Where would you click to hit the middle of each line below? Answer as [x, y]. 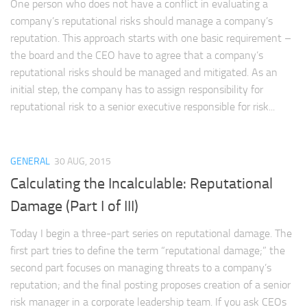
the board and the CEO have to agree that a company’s [137, 56]
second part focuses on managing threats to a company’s [141, 268]
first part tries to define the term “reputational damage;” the [148, 251]
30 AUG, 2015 [83, 162]
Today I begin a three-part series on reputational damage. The [151, 234]
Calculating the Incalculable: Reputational [142, 184]
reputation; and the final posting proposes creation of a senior [150, 285]
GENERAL [30, 162]
